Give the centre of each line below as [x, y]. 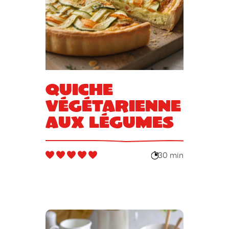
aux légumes [109, 122]
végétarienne [113, 105]
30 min [171, 156]
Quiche [79, 89]
